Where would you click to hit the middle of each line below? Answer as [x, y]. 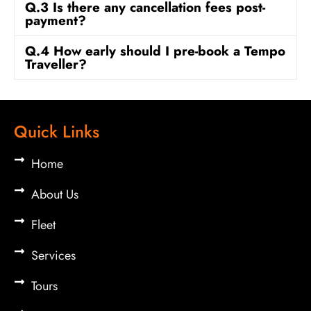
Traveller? [56, 65]
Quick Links [57, 131]
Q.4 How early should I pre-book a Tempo [155, 51]
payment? [56, 21]
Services [53, 255]
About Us [55, 194]
